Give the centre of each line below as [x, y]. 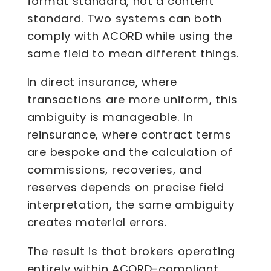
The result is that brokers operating [131, 251]
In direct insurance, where [102, 82]
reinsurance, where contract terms [129, 135]
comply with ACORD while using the [130, 36]
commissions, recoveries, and [114, 170]
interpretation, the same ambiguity [131, 205]
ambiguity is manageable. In [110, 117]
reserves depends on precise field [126, 188]
